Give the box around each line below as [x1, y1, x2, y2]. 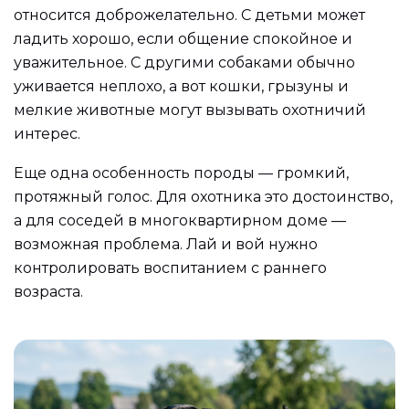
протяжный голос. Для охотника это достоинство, [14, 188, 393, 206]
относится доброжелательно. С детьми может [14, 5, 365, 24]
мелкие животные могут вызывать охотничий [14, 100, 366, 119]
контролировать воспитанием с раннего [14, 259, 327, 278]
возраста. [14, 283, 83, 301]
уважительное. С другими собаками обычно [14, 53, 355, 71]
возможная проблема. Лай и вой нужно [14, 236, 318, 254]
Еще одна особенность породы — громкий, [14, 164, 349, 183]
